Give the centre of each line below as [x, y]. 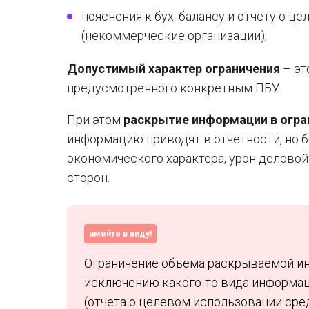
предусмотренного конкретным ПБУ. [174, 88]
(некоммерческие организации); [174, 36]
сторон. [88, 178]
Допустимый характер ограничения [173, 69]
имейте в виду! [120, 234]
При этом [95, 120]
